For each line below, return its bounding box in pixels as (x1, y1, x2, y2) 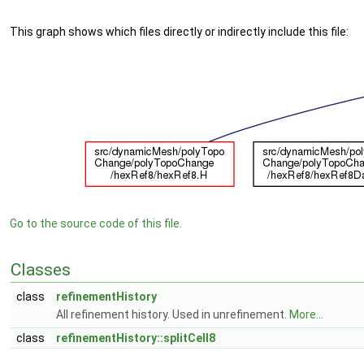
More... (289, 308, 323, 321)
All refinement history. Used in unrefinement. (56, 308, 289, 321)
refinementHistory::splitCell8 (56, 331, 215, 344)
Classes (11, 260, 71, 279)
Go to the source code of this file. (10, 217, 182, 230)
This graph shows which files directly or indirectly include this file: (10, 25, 349, 38)
